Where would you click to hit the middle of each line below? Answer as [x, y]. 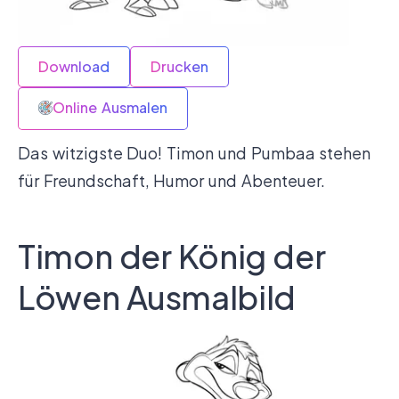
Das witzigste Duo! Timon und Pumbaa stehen [195, 153]
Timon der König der [172, 256]
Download [74, 67]
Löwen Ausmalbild [157, 297]
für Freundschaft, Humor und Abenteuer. [171, 181]
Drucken [179, 67]
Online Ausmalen [110, 108]
